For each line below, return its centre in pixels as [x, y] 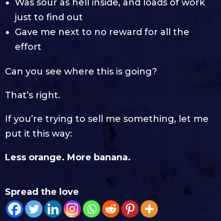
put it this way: [38, 133]
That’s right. [33, 95]
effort [28, 47]
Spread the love [42, 192]
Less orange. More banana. [69, 157]
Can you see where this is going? [81, 71]
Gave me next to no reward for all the [102, 32]
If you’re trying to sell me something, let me [107, 119]
